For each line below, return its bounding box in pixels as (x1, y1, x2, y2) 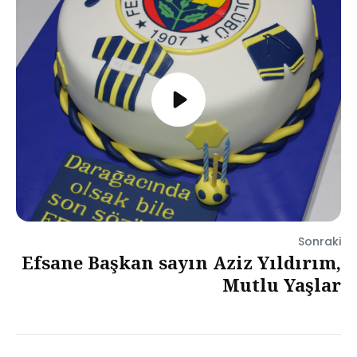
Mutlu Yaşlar (222, 273, 341, 296)
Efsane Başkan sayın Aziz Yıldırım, (22, 250, 341, 274)
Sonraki (298, 233, 341, 249)
